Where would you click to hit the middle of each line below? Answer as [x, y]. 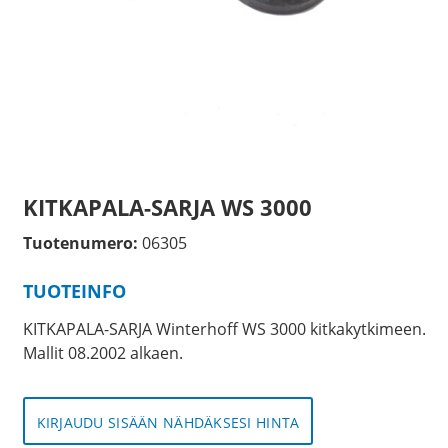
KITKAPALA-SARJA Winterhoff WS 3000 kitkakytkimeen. [224, 329]
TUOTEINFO [74, 291]
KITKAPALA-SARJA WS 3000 [167, 207]
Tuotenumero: [80, 243]
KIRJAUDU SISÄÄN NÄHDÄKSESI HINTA [168, 423]
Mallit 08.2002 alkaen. [102, 353]
